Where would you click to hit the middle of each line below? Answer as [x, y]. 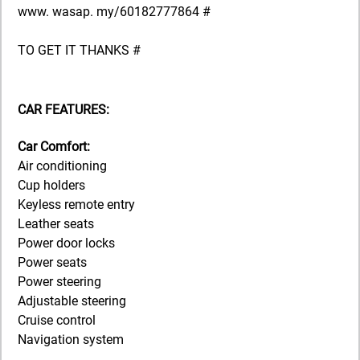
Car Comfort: [54, 146]
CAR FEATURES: [63, 110]
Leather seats [56, 223]
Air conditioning [62, 166]
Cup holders [51, 185]
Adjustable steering [72, 301]
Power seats [52, 262]
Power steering [59, 281]
